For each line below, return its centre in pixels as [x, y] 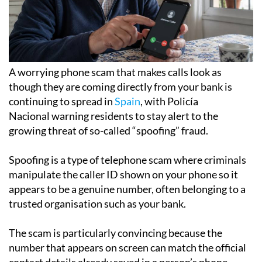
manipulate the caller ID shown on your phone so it [123, 174]
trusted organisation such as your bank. [97, 203]
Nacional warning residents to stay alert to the [113, 116]
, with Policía [169, 101]
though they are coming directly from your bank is [120, 86]
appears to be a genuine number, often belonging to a [127, 189]
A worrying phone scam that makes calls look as [115, 72]
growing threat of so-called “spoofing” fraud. [108, 130]
